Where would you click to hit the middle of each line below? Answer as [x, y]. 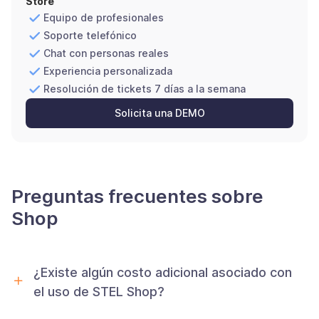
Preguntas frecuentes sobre [137, 196]
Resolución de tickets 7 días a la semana [145, 89]
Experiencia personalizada [108, 71]
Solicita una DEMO [159, 113]
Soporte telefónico [90, 36]
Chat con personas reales [106, 53]
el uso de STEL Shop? [99, 291]
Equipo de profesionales [104, 18]
